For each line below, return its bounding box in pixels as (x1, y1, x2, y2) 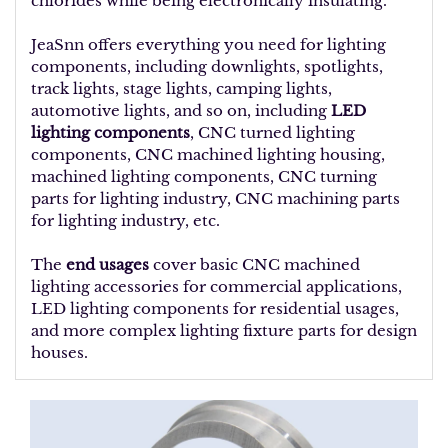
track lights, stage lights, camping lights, (31, 79, 332, 98)
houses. (31, 343, 92, 362)
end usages (66, 255, 149, 274)
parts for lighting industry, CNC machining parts (31, 189, 400, 208)
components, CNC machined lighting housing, (31, 145, 385, 164)
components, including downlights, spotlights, (31, 57, 383, 76)
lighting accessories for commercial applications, (31, 277, 402, 296)
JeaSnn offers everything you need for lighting (31, 35, 386, 54)
